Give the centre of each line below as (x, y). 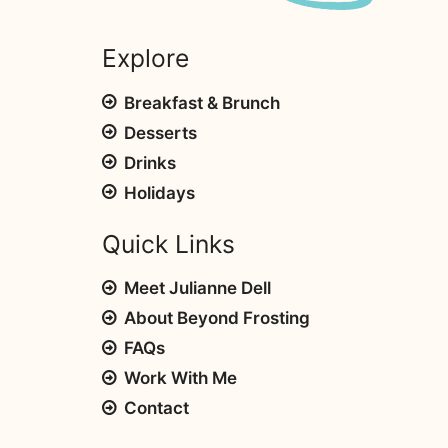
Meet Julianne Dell (197, 288)
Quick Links (168, 243)
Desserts (160, 132)
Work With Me (180, 378)
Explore (145, 57)
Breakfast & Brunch (201, 102)
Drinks (149, 162)
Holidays (159, 192)
